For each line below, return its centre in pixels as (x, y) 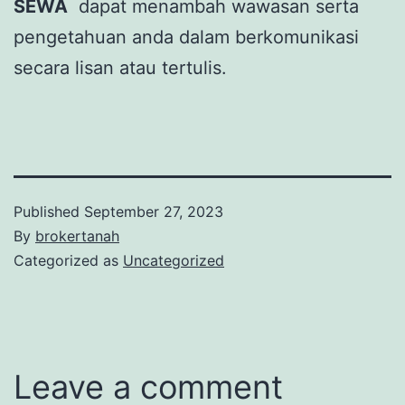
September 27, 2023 (154, 211)
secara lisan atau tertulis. (120, 67)
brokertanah (77, 235)
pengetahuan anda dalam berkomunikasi (186, 37)
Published (49, 211)
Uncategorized (174, 260)
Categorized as (68, 260)
